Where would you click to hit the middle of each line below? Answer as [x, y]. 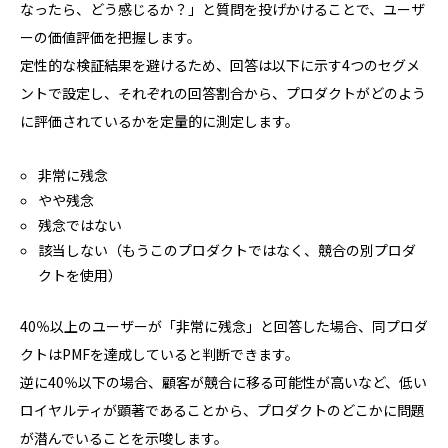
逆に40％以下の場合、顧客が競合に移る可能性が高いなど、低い [223, 381]
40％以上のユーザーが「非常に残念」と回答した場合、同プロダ [224, 325]
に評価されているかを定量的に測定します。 [159, 120]
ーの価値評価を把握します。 [110, 36]
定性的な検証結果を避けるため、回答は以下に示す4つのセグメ [220, 64]
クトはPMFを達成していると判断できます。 [159, 353]
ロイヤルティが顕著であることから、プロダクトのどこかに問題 [222, 409]
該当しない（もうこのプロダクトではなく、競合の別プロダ [227, 249]
